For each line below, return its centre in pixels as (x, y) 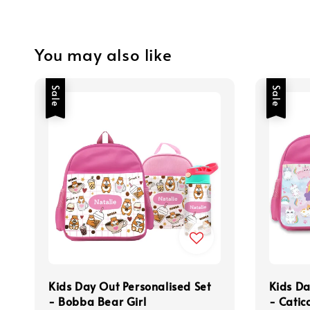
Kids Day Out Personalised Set (130, 285)
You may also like (103, 54)
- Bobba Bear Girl (98, 301)
